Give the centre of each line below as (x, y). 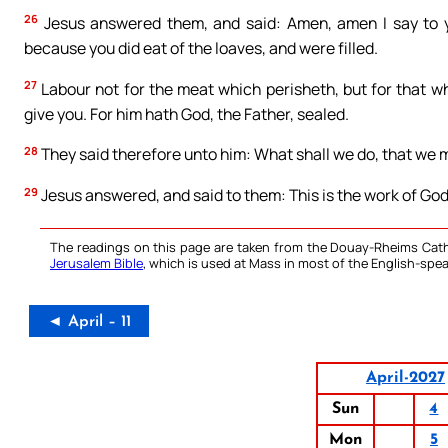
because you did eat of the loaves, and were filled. (201, 47)
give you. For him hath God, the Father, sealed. (186, 113)
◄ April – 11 (89, 322)
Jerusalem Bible (96, 263)
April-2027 (405, 378)
